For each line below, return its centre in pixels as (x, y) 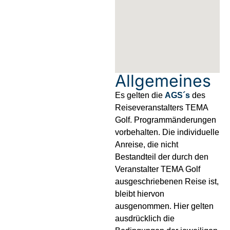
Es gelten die (140, 95)
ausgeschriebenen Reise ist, (167, 182)
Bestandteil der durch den (162, 157)
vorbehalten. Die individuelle (167, 132)
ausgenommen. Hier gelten (164, 206)
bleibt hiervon (140, 194)
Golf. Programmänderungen (166, 120)
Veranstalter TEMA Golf (158, 169)
